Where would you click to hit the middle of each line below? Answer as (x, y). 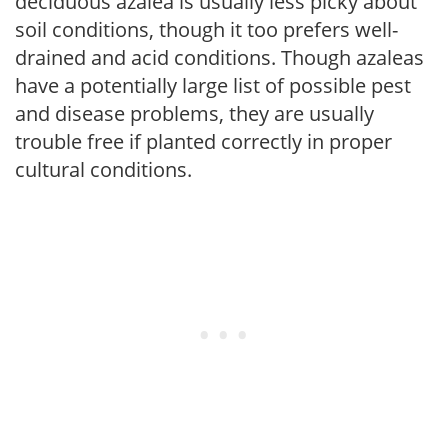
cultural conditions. (103, 169)
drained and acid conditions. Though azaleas (219, 57)
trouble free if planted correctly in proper (203, 141)
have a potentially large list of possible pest (213, 85)
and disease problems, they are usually (194, 113)
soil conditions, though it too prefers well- (206, 29)
